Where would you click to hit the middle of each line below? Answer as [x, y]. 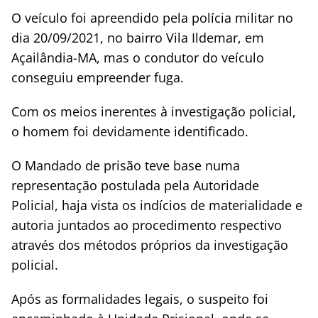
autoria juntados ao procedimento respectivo [147, 225]
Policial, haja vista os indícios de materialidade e [157, 205]
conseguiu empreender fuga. [98, 77]
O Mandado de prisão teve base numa [126, 165]
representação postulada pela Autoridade [135, 185]
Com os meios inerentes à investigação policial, [154, 111]
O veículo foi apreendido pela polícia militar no [152, 18]
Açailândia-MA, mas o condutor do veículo [138, 57]
